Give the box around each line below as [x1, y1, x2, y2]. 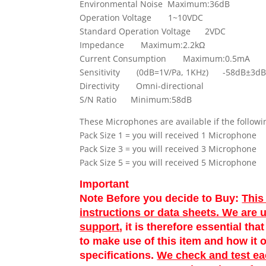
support [80, 220, 120, 233]
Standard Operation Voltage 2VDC [80, 25, 226, 37]
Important [80, 178, 129, 190]
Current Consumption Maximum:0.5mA [80, 52, 251, 64]
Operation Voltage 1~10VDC [80, 11, 204, 23]
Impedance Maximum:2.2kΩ [80, 39, 205, 50]
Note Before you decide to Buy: [80, 192, 242, 204]
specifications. [80, 249, 157, 261]
